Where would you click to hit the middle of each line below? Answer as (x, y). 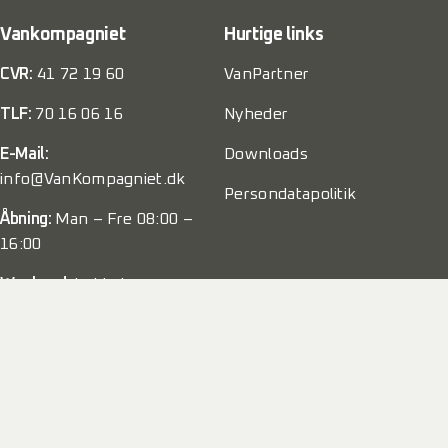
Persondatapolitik (290, 193)
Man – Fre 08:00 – (124, 218)
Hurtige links (274, 34)
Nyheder (256, 113)
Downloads (266, 153)
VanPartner (267, 73)
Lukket (101, 283)
